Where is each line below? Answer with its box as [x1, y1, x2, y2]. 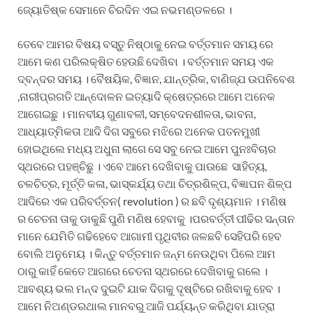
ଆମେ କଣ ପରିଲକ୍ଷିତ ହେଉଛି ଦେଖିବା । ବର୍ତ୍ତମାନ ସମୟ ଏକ [17, 54, 274, 68]
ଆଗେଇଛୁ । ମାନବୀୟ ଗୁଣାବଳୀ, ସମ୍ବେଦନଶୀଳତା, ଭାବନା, [17, 106, 256, 120]
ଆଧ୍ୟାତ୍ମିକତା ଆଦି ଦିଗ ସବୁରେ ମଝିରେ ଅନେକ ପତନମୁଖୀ [17, 124, 260, 138]
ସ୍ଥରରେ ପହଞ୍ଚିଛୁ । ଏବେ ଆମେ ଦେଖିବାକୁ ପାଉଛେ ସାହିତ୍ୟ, [17, 159, 267, 173]
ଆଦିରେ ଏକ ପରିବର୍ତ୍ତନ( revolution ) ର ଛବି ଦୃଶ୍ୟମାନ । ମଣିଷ [17, 194, 286, 208]
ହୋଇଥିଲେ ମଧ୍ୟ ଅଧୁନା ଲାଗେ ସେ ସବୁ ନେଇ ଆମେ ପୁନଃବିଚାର [17, 141, 276, 155]
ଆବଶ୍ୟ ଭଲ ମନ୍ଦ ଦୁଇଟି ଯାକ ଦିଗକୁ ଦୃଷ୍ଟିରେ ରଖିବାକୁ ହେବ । [17, 281, 280, 295]
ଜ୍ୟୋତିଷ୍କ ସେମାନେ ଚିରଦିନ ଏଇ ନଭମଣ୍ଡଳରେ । [17, 2, 232, 16]
